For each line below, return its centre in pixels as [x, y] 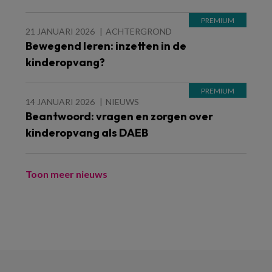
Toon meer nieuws [66, 174]
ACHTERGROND [139, 31]
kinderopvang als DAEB [87, 133]
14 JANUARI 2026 [60, 102]
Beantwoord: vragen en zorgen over [119, 116]
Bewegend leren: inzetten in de [106, 46]
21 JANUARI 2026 [60, 31]
